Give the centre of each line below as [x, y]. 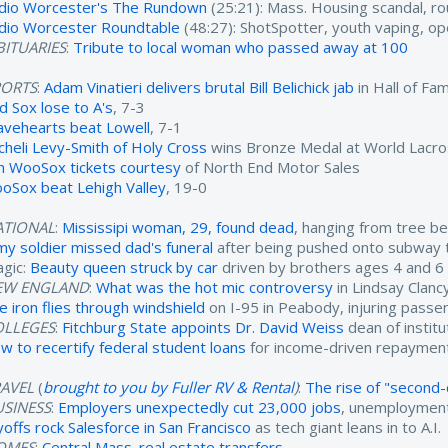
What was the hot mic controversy [215, 287]
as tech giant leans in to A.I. [346, 427]
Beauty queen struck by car [124, 267]
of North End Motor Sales [271, 167]
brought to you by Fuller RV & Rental [169, 387]
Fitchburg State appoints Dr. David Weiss [203, 327]
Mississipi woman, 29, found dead [178, 227]
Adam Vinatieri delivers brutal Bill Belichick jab [199, 87]
